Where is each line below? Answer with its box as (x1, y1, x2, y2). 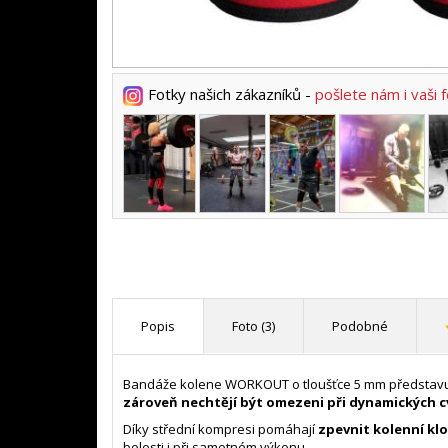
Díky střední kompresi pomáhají (123, 419, 318, 438)
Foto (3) (232, 316, 275, 335)
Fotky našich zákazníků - (148, 83, 315, 104)
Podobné (332, 316, 388, 335)
